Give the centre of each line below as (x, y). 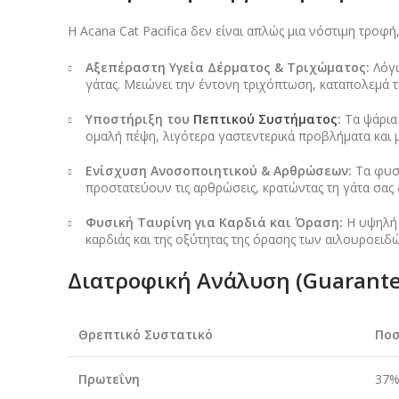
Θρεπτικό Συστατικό (146, 335)
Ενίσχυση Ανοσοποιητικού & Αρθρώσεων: (219, 171)
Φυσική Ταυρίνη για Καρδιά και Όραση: (214, 223)
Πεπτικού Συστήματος (265, 119)
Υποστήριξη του (139, 119)
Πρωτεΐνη (109, 379)
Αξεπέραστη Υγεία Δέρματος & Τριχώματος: (228, 68)
